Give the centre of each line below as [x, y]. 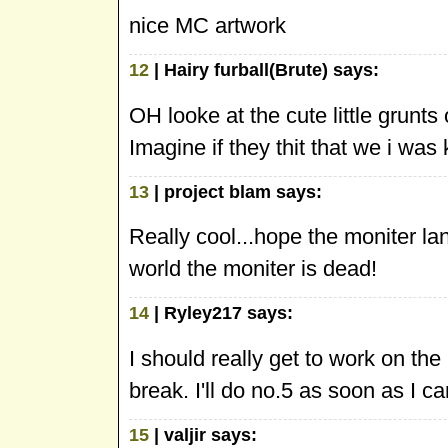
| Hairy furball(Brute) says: [264, 69]
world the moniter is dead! [253, 269]
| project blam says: [235, 191]
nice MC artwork [207, 25]
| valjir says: [203, 434]
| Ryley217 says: [221, 313]
